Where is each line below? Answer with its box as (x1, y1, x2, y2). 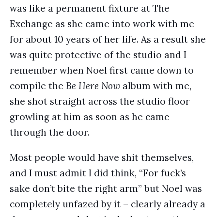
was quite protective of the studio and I (10, 49, 186, 61)
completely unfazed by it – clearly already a (10, 198, 205, 210)
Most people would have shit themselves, (10, 152, 194, 163)
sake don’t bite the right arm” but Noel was (10, 183, 202, 194)
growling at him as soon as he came (10, 111, 170, 123)
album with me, (120, 80, 191, 92)
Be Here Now (66, 80, 120, 92)
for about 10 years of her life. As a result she (10, 33, 206, 45)
